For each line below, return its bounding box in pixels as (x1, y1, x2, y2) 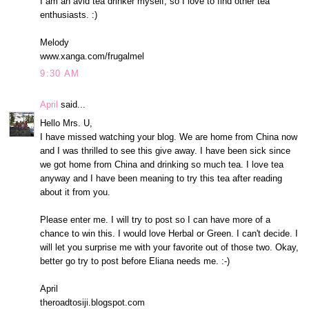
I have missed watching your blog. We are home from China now (40, 131, 298, 142)
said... (58, 99, 86, 110)
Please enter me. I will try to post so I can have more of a (40, 214, 271, 225)
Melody (40, 37, 70, 48)
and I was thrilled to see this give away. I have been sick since (40, 145, 291, 156)
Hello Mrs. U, (40, 117, 93, 128)
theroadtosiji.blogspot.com (40, 297, 146, 308)
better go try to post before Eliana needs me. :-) (40, 255, 230, 266)
